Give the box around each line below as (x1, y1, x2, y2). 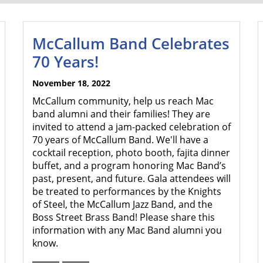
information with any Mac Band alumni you (32, 224, 222, 237)
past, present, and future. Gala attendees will (32, 172, 231, 185)
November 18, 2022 (32, 77, 110, 89)
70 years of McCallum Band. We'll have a (32, 133, 208, 146)
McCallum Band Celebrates (32, 33, 230, 54)
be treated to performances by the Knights (32, 185, 221, 198)
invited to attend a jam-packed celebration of (32, 120, 231, 133)
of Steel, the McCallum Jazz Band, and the (32, 198, 213, 211)
